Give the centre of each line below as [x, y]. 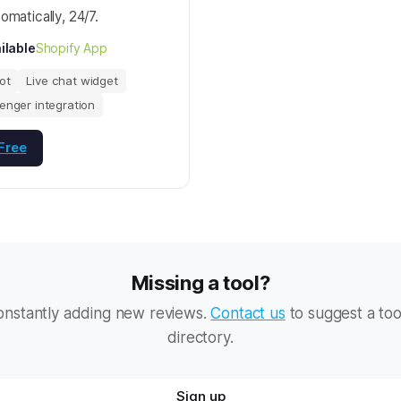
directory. [200, 337]
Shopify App [71, 48]
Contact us [248, 313]
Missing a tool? [200, 283]
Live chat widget [72, 81]
